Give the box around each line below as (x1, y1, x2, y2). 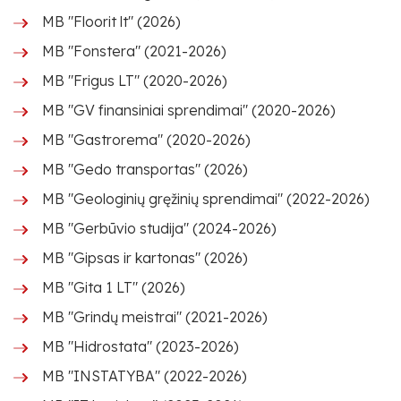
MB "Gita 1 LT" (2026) (42, 278, 185, 296)
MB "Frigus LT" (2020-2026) (42, 72, 227, 90)
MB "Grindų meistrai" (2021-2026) (42, 308, 268, 326)
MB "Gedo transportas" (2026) (42, 160, 248, 178)
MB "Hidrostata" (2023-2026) (42, 337, 239, 355)
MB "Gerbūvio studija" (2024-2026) (42, 219, 277, 237)
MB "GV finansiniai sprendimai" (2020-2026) (42, 101, 336, 119)
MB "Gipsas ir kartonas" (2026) (42, 249, 248, 267)
